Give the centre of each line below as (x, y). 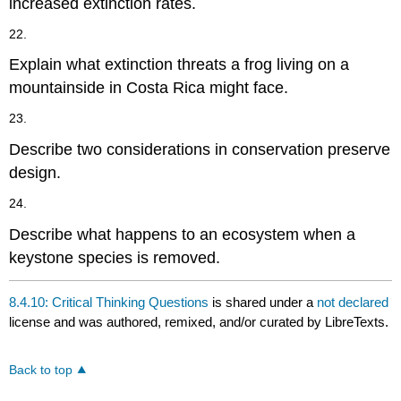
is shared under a (263, 303)
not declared (353, 303)
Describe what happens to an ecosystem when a (183, 234)
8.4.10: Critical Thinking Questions (109, 303)
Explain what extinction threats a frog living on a (179, 65)
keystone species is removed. (115, 257)
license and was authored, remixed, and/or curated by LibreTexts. (199, 322)
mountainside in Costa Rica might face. (149, 88)
